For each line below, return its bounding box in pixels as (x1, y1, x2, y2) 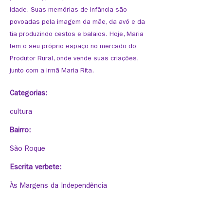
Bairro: (10, 127, 31, 135)
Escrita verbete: (10, 164, 61, 172)
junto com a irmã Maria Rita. (10, 68, 94, 74)
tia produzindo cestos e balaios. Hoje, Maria (10, 31, 144, 38)
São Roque (10, 146, 45, 153)
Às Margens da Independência (10, 183, 107, 190)
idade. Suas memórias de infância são (10, 7, 127, 14)
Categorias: (10, 91, 47, 98)
